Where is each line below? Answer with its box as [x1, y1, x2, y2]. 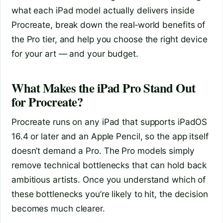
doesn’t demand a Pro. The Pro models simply [11, 145, 195, 156]
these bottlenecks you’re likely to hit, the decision [11, 189, 208, 200]
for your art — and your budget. [11, 48, 138, 59]
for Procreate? [11, 92, 83, 111]
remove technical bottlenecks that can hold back [11, 160, 207, 171]
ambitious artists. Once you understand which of [11, 174, 206, 185]
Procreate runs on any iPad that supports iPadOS [11, 116, 208, 127]
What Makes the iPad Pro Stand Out [11, 78, 196, 97]
